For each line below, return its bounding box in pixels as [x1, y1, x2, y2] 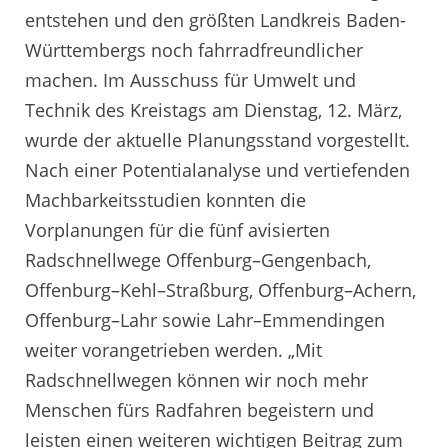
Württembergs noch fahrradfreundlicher [25, 37, 363, 62]
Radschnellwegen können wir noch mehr [25, 367, 368, 392]
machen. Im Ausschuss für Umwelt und [25, 67, 356, 92]
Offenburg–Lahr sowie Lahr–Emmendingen [25, 307, 385, 332]
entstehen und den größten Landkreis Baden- [25, 7, 406, 32]
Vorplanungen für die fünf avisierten [25, 217, 330, 242]
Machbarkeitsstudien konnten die [25, 187, 306, 212]
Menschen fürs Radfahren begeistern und [25, 397, 374, 422]
